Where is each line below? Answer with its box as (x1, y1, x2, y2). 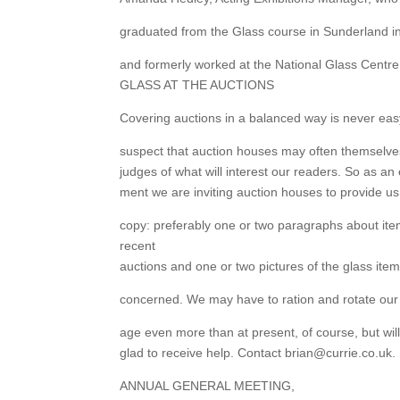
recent (120, 238, 156, 254)
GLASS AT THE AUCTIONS (120, 78, 275, 93)
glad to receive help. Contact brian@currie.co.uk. (120, 346, 396, 361)
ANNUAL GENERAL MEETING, (120, 379, 296, 394)
